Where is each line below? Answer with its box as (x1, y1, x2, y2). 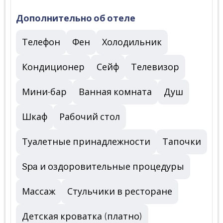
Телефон (22, 37, 60, 47)
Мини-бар (22, 87, 67, 97)
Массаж (22, 187, 55, 197)
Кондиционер (22, 62, 85, 72)
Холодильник (102, 37, 162, 47)
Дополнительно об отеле (16, 13, 135, 23)
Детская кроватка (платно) (22, 212, 142, 222)
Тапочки (162, 137, 201, 147)
